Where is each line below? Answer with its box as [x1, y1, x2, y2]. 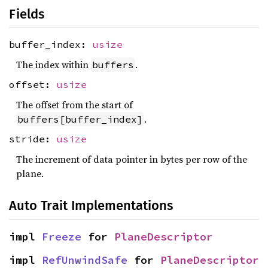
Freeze [42, 229, 81, 243]
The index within [16, 57, 91, 71]
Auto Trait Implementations [9, 197, 173, 214]
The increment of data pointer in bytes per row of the [16, 152, 247, 166]
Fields [9, 6, 44, 22]
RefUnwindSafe [42, 252, 127, 267]
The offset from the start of [16, 98, 133, 111]
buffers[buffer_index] [17, 112, 143, 125]
